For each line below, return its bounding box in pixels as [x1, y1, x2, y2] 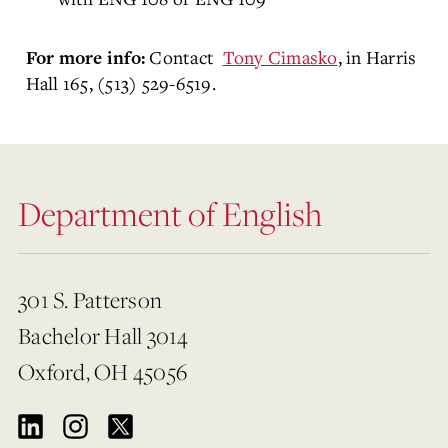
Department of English [18, 191, 322, 235]
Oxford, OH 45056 [18, 357, 187, 387]
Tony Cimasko [222, 45, 338, 69]
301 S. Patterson [18, 285, 162, 315]
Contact [149, 45, 223, 69]
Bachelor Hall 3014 [18, 321, 189, 351]
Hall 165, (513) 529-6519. [25, 71, 216, 95]
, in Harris [337, 45, 417, 69]
